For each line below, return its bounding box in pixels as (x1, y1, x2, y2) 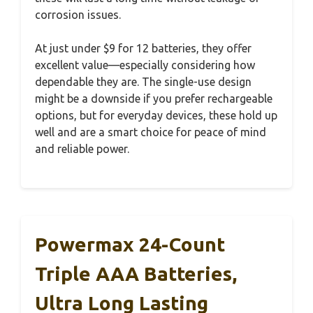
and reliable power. (35, 142, 129, 155)
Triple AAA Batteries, (35, 262, 237, 284)
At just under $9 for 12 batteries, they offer (35, 41, 252, 54)
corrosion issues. (35, 8, 121, 21)
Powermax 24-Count (35, 233, 225, 255)
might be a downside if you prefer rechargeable (35, 92, 272, 105)
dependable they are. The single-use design (35, 75, 252, 88)
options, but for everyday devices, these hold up (35, 108, 277, 122)
